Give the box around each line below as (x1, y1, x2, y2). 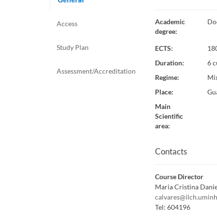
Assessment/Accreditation (57, 67, 136, 76)
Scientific (155, 112, 183, 121)
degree (155, 27, 175, 36)
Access (57, 20, 77, 28)
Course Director (155, 173, 203, 181)
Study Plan (57, 44, 89, 52)
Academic (155, 17, 185, 26)
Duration (155, 59, 182, 67)
